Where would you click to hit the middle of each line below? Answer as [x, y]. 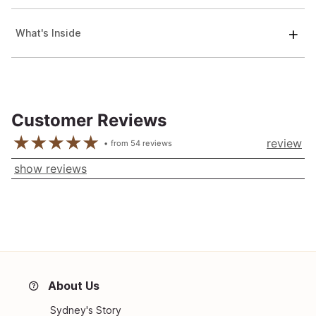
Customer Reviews [89, 121]
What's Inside [48, 32]
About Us [74, 285]
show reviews [50, 168]
